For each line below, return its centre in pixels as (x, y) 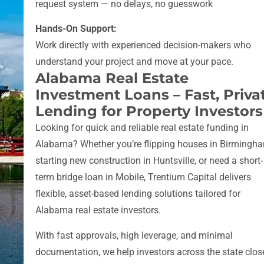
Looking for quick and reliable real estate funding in (142, 128)
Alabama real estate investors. (98, 210)
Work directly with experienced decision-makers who (143, 45)
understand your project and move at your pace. (136, 62)
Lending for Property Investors (149, 111)
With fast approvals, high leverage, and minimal (134, 235)
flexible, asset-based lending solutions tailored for (138, 194)
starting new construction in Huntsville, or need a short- (149, 161)
